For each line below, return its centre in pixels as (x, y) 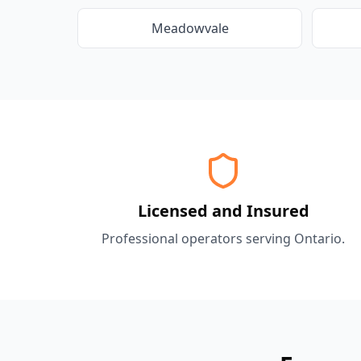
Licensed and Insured (223, 211)
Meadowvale (190, 28)
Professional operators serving (198, 239)
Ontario (318, 239)
